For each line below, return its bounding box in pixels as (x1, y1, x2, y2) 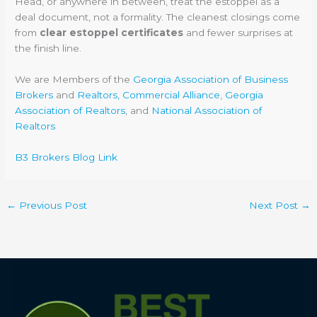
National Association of (151, 105, 263, 117)
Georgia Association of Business (133, 74, 289, 86)
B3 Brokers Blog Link (15, 151, 118, 163)
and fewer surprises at (183, 27, 294, 39)
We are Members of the (15, 74, 134, 86)
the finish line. (15, 42, 82, 54)
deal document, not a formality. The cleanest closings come (15, 11, 301, 23)
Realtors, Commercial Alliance (77, 89, 221, 101)
